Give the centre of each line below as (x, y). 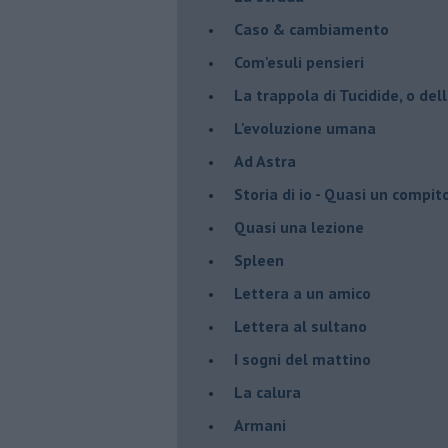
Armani (260, 424)
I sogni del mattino (302, 358)
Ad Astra (265, 160)
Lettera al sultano (300, 325)
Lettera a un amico (302, 292)
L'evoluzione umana (305, 127)
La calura (267, 391)
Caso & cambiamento (311, 28)
